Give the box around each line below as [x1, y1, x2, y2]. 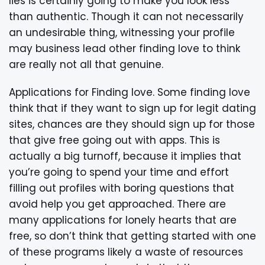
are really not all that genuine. [9, 57, 163, 72]
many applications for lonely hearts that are [9, 212, 237, 227]
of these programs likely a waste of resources [9, 244, 243, 259]
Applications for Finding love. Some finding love [9, 85, 250, 99]
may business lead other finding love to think [9, 41, 240, 56]
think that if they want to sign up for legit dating [9, 101, 256, 115]
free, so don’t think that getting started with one [9, 228, 256, 243]
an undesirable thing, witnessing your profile [9, 25, 235, 40]
